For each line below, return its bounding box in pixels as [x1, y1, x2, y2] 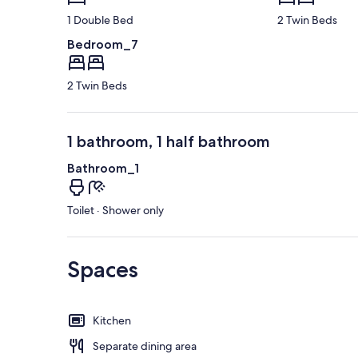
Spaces [67, 255, 138, 283]
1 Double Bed [67, 13, 133, 28]
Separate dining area [93, 338, 197, 353]
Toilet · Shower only [67, 202, 164, 217]
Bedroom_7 [67, 37, 138, 53]
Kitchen [93, 312, 131, 328]
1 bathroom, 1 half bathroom [67, 132, 270, 152]
